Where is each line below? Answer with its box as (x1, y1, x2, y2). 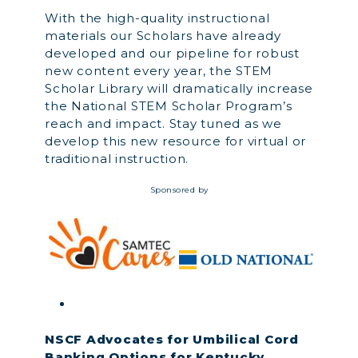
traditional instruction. (45, 151, 189, 166)
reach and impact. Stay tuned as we (45, 116, 282, 131)
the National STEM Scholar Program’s (45, 98, 292, 113)
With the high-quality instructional (45, 10, 270, 26)
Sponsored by (149, 184, 209, 195)
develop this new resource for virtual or (45, 133, 306, 149)
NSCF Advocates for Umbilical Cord (45, 332, 299, 347)
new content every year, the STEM (45, 63, 272, 78)
